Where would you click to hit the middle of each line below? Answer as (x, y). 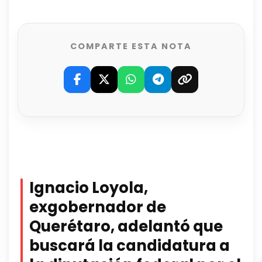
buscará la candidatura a (130, 246)
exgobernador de (98, 207)
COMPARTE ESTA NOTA (131, 46)
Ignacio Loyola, (89, 188)
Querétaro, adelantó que (126, 227)
